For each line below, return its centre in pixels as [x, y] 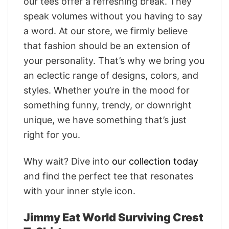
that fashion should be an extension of [107, 45]
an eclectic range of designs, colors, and [111, 75]
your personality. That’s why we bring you [114, 60]
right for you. [52, 134]
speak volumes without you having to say [113, 16]
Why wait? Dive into [68, 161]
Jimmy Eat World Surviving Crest [113, 217]
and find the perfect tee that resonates [108, 176]
